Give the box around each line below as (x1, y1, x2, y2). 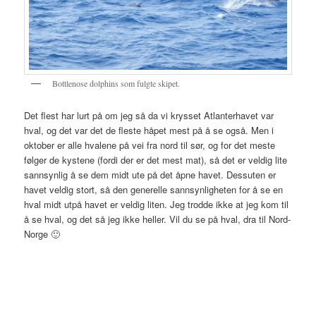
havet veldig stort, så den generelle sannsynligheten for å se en (24, 182, 284, 196)
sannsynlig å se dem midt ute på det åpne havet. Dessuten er (24, 167, 276, 181)
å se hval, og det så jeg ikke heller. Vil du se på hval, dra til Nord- (24, 212, 291, 226)
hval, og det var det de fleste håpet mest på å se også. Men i (24, 123, 274, 137)
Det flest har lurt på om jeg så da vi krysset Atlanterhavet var (24, 108, 274, 122)
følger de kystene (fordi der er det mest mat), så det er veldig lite (24, 152, 288, 166)
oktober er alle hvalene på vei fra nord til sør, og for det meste (24, 138, 276, 152)
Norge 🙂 (24, 226, 61, 241)
